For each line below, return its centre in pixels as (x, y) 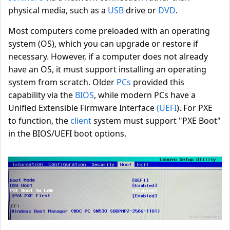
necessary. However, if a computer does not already (108, 56)
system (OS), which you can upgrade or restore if (103, 44)
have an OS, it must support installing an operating (107, 69)
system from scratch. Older (62, 82)
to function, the (39, 121)
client (81, 121)
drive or (141, 10)
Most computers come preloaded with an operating (109, 31)
